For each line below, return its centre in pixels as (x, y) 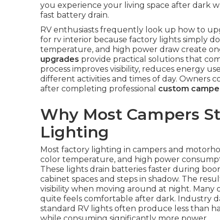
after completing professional (99, 89)
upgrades (60, 59)
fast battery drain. (75, 15)
